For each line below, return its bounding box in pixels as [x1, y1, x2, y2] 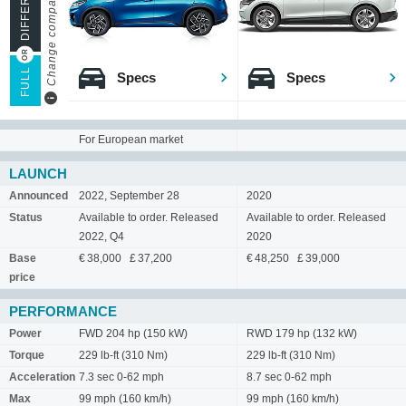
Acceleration [9, 371, 75, 383]
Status [9, 211, 43, 224]
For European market [79, 133, 183, 146]
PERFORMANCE [9, 304, 117, 319]
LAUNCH [9, 166, 67, 181]
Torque [9, 349, 44, 362]
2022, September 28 [79, 189, 179, 202]
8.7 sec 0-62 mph [246, 371, 332, 383]
